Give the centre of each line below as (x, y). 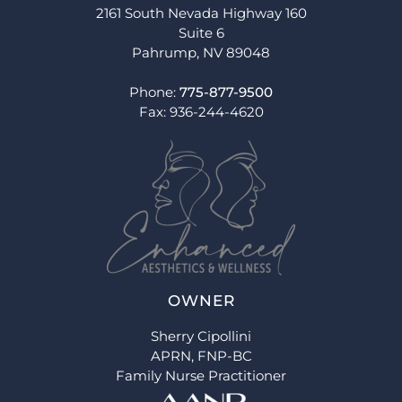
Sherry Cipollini (201, 336)
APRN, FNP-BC (201, 355)
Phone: (154, 92)
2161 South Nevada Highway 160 (201, 13)
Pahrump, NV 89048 (201, 52)
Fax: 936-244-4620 (201, 111)
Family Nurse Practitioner (201, 375)
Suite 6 (201, 32)
